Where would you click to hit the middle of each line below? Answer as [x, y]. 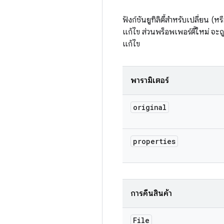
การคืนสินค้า [151, 193]
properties [154, 141]
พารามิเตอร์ [150, 80]
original [150, 107]
